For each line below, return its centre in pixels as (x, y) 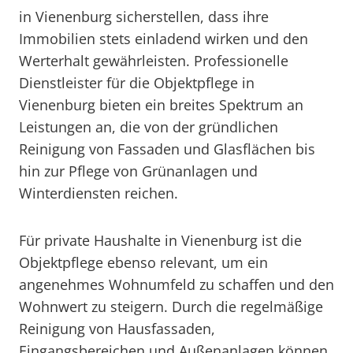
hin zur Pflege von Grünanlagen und (138, 171)
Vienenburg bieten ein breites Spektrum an (161, 105)
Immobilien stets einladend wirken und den (163, 39)
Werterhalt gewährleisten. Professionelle (154, 61)
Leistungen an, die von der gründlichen (149, 127)
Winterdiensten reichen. (98, 193)
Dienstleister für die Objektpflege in (137, 83)
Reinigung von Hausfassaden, (117, 329)
